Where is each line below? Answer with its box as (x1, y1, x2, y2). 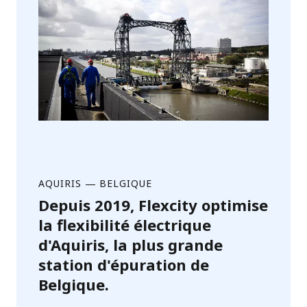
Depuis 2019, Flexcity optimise (38, 194, 268, 215)
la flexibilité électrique (38, 214, 211, 235)
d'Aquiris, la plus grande (38, 234, 223, 255)
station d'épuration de (38, 254, 209, 275)
